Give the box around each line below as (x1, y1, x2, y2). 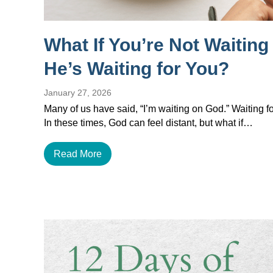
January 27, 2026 (44, 88, 112, 97)
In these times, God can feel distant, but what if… (44, 118, 253, 128)
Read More (54, 149, 102, 159)
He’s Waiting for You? (44, 58, 229, 79)
